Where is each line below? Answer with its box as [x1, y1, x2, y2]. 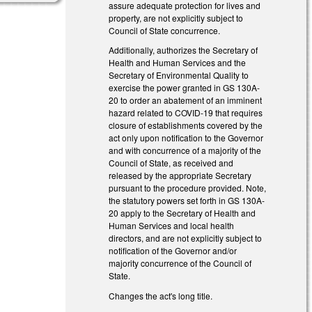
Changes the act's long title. [109, 290, 213, 302]
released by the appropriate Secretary [109, 169, 252, 182]
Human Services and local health [109, 219, 235, 232]
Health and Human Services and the [109, 56, 247, 69]
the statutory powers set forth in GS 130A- [109, 194, 265, 207]
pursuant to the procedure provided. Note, [109, 182, 267, 194]
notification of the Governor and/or [109, 244, 237, 257]
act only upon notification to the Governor [109, 132, 264, 144]
